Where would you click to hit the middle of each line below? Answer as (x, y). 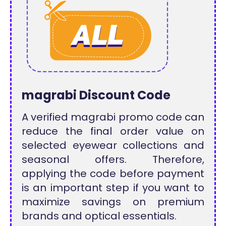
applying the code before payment (113, 173)
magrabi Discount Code (96, 95)
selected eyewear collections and (113, 145)
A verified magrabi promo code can (113, 117)
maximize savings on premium (113, 202)
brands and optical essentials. (99, 216)
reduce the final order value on (113, 131)
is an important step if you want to (113, 187)
